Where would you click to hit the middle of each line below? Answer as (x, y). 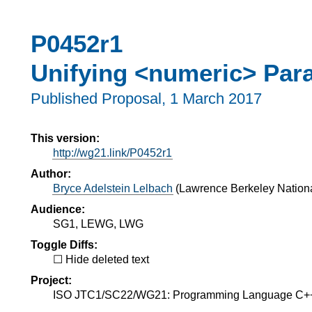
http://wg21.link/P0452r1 (112, 153)
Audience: (58, 209)
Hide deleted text (107, 259)
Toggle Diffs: (64, 244)
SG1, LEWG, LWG (98, 224)
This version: (65, 138)
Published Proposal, (100, 99)
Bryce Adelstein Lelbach (113, 188)
